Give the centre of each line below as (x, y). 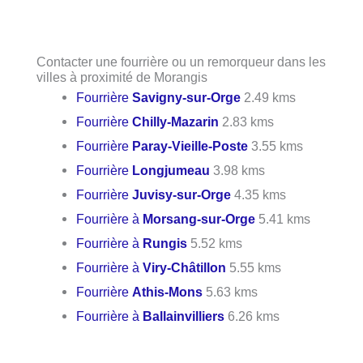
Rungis (165, 243)
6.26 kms (252, 316)
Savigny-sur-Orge (187, 98)
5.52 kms (215, 243)
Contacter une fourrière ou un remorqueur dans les (181, 62)
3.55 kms (276, 146)
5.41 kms (283, 219)
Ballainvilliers (184, 316)
